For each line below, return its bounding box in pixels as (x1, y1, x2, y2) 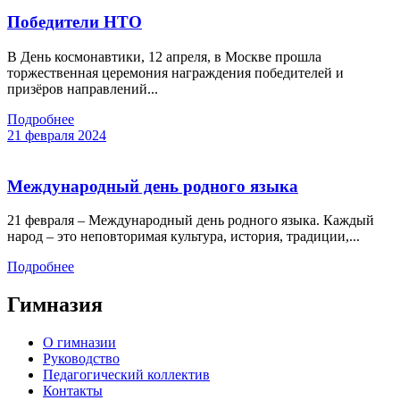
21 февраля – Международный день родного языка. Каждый (7, 212, 374, 229)
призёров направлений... (7, 80, 158, 96)
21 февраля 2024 (7, 127, 106, 143)
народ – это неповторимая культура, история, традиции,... (7, 229, 360, 245)
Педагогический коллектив (43, 367, 210, 383)
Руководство (43, 351, 120, 367)
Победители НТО (7, 12, 142, 32)
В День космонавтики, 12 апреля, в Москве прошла (7, 48, 321, 64)
